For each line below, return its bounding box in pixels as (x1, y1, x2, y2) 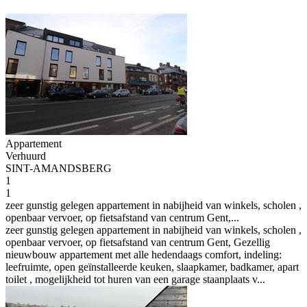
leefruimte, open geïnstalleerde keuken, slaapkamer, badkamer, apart (5, 261, 299, 273)
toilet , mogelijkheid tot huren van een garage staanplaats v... (5, 273, 265, 285)
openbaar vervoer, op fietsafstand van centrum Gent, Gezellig (5, 236, 270, 248)
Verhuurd (5, 150, 46, 162)
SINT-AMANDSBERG (5, 162, 112, 174)
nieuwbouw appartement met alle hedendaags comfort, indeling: (5, 249, 282, 260)
